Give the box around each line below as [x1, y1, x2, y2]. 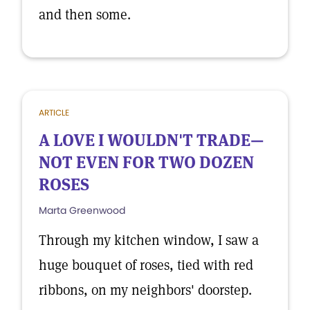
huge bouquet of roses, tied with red [39, 256, 253, 274]
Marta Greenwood [39, 203, 125, 217]
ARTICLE [39, 107, 69, 118]
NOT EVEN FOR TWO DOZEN [39, 152, 254, 173]
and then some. [39, 6, 131, 24]
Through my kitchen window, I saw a [39, 231, 259, 249]
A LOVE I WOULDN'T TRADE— [39, 129, 264, 151]
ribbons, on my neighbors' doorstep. [39, 281, 252, 299]
